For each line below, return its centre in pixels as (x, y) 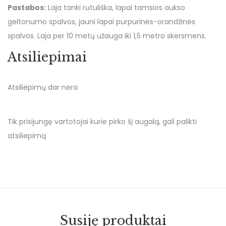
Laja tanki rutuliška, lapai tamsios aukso (116, 8)
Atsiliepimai (47, 57)
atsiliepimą (27, 136)
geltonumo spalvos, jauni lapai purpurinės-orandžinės (101, 22)
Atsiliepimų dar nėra (43, 87)
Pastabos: (27, 8)
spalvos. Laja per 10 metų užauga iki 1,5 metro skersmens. (107, 36)
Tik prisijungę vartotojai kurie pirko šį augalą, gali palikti (102, 122)
